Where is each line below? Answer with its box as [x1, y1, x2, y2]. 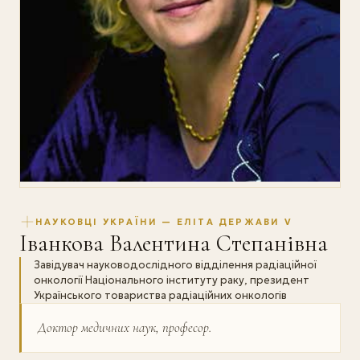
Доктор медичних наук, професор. [38, 319, 211, 337]
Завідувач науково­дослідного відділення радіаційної [34, 258, 317, 272]
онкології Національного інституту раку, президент [34, 273, 309, 288]
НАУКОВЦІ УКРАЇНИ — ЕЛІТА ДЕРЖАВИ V [35, 215, 292, 227]
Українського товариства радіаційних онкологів [34, 288, 287, 303]
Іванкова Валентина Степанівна [19, 229, 328, 258]
